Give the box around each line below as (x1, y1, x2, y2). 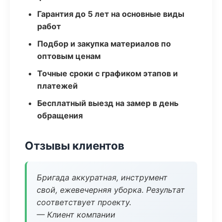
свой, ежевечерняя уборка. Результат (37, 185, 185, 195)
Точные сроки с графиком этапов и (37, 68, 178, 78)
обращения (37, 111, 83, 120)
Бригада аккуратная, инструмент (37, 172, 167, 182)
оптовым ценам (37, 51, 101, 61)
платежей (37, 81, 78, 91)
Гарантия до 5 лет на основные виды (37, 9, 184, 19)
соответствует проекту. (37, 197, 131, 207)
